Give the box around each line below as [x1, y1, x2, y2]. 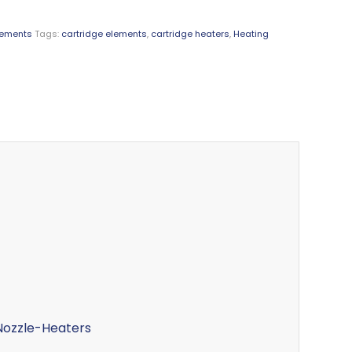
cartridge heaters [151, 27, 230, 40]
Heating [233, 27, 269, 40]
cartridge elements [61, 27, 148, 40]
